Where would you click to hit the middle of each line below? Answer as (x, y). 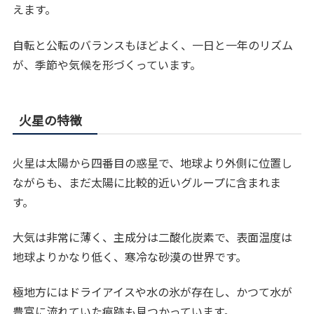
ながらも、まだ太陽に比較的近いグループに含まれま (147, 182)
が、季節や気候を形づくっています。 (107, 64)
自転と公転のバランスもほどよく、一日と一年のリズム (153, 45)
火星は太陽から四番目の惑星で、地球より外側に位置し (153, 162)
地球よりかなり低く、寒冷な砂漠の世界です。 (130, 256)
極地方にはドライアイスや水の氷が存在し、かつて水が (153, 292)
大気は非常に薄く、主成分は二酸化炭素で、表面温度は (153, 237)
